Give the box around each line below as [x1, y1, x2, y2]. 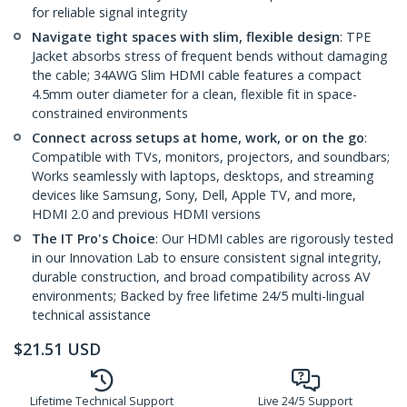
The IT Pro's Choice [32, 230, 155, 248]
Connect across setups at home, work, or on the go [32, 129, 364, 147]
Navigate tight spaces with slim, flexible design [32, 28, 340, 46]
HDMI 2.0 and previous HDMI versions [32, 205, 261, 223]
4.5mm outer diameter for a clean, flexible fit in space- [32, 85, 357, 104]
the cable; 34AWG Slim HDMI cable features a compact [32, 66, 362, 84]
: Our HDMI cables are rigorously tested [155, 230, 393, 248]
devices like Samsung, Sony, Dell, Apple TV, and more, [32, 186, 356, 204]
